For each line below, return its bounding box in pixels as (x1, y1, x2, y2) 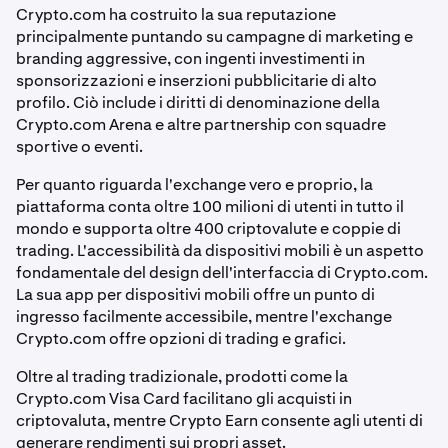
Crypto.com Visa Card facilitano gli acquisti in (16, 387, 352, 409)
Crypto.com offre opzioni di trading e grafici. (16, 327, 349, 349)
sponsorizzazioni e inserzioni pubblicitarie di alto (16, 69, 377, 91)
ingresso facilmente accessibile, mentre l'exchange (16, 305, 392, 327)
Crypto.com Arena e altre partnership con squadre (16, 113, 386, 135)
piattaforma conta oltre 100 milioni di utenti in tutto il (16, 195, 404, 217)
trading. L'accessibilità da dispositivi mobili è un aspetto (16, 239, 424, 261)
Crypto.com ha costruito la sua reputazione (16, 3, 336, 25)
